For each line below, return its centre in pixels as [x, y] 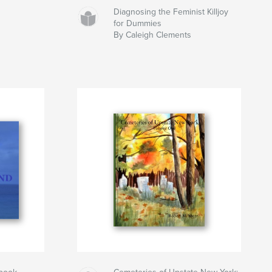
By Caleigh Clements [153, 35]
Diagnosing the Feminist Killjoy [171, 12]
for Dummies [138, 24]
